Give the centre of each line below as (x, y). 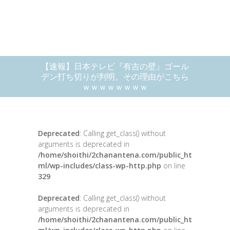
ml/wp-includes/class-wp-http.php (100, 166)
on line (173, 166)
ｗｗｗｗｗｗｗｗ (115, 87)
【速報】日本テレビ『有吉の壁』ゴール (115, 66)
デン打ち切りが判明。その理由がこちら (115, 76)
